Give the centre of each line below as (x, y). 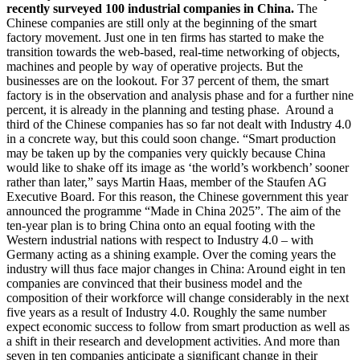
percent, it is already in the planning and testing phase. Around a (170, 109)
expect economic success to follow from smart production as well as (178, 326)
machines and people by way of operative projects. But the (155, 66)
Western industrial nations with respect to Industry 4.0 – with (160, 239)
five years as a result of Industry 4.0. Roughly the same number (166, 312)
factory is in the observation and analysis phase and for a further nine (180, 95)
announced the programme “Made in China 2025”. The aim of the (174, 211)
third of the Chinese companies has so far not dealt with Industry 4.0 (179, 124)
